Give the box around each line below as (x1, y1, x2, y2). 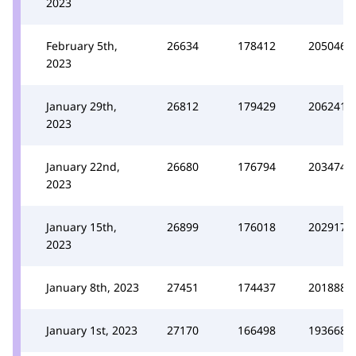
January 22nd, (46, 158, 120, 174)
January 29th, (46, 98, 117, 114)
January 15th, (46, 219, 117, 234)
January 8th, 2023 (46, 279, 139, 295)
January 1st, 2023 (46, 322, 137, 338)
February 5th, (46, 37, 118, 53)
